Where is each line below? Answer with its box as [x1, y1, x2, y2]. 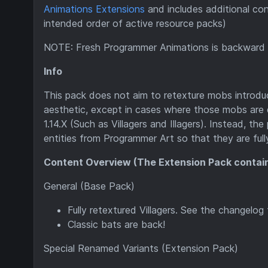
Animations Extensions [44, 2, 145, 15]
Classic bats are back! [68, 218, 165, 230]
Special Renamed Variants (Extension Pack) [44, 242, 238, 254]
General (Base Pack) [44, 179, 135, 192]
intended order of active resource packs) [44, 17, 226, 29]
